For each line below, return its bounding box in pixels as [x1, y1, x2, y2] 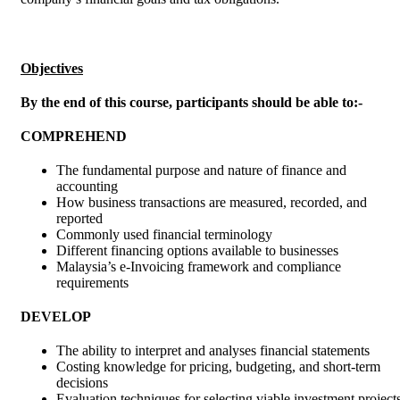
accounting [56, 179, 118, 195]
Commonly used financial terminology [56, 227, 272, 243]
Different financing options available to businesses [56, 243, 338, 259]
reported [56, 211, 103, 227]
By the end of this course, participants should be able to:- [21, 95, 362, 111]
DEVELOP [21, 309, 91, 325]
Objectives [21, 61, 83, 77]
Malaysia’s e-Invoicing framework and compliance [56, 259, 341, 275]
